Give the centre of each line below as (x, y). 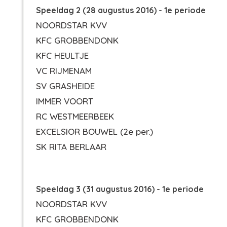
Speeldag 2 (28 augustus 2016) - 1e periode (121, 10)
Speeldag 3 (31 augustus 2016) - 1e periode (120, 189)
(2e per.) (137, 131)
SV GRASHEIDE (65, 86)
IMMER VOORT (65, 101)
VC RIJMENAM (64, 71)
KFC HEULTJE (62, 55)
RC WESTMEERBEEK (75, 116)
